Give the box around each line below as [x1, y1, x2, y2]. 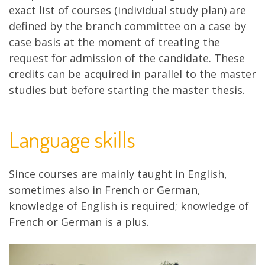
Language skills [9, 125, 135, 153]
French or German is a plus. [9, 215, 149, 230]
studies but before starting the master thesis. [9, 83, 245, 98]
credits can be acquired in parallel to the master [9, 67, 256, 82]
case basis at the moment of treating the [9, 35, 220, 50]
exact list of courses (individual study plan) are [9, 3, 246, 18]
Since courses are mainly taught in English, [9, 167, 227, 182]
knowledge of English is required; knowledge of [9, 199, 249, 214]
